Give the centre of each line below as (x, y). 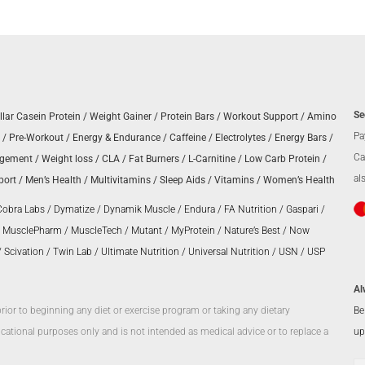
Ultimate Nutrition (140, 252)
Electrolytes (240, 138)
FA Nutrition (251, 209)
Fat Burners (154, 159)
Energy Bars (301, 138)
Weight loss (67, 159)
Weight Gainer (121, 117)
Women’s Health (299, 180)
